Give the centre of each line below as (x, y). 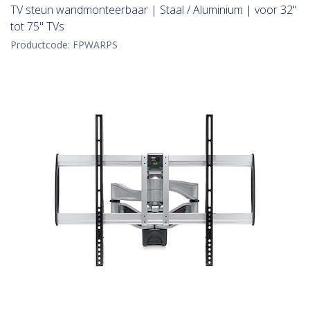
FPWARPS (95, 45)
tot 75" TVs (37, 27)
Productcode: (42, 45)
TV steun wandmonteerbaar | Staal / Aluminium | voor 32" (154, 10)
